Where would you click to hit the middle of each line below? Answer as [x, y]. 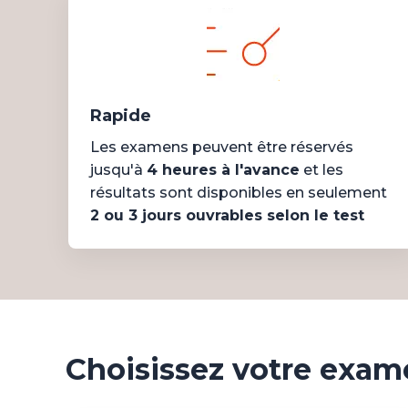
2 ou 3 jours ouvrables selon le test [227, 215]
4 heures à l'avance [223, 170]
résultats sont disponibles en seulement [238, 193]
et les [321, 170]
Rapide [120, 116]
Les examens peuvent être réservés [221, 147]
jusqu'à [118, 170]
